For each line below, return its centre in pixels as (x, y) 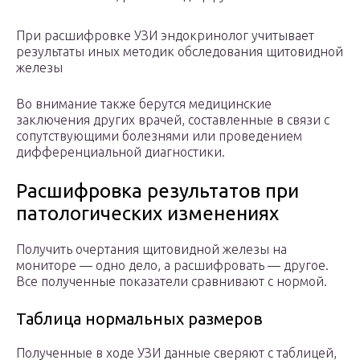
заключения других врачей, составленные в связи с (173, 120)
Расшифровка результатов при (157, 191)
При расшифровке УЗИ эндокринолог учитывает (165, 36)
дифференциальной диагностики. (121, 152)
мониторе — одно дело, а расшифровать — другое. (172, 266)
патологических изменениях (147, 214)
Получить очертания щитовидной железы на (151, 250)
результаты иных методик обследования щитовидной (180, 52)
